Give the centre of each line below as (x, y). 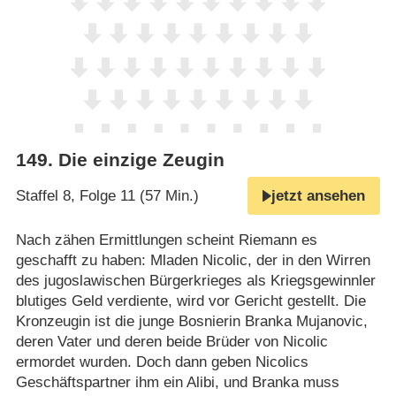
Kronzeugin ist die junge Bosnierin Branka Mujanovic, (191, 321)
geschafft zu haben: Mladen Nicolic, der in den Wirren (193, 260)
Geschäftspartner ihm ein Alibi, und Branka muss (177, 382)
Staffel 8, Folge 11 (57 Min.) (107, 196)
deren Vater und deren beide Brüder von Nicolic (171, 341)
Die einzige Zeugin (141, 160)
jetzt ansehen (319, 196)
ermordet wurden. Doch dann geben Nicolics (162, 362)
